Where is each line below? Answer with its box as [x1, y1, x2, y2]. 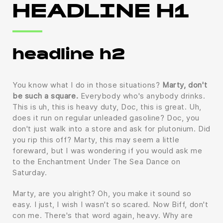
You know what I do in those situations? [12, 80, 162, 90]
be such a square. [12, 91, 79, 101]
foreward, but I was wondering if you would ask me [12, 146, 203, 155]
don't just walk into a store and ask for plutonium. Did [12, 124, 211, 133]
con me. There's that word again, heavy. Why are [12, 211, 193, 220]
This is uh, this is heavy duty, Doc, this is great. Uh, [12, 102, 202, 111]
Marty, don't [162, 80, 208, 90]
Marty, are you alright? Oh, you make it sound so [12, 189, 192, 198]
